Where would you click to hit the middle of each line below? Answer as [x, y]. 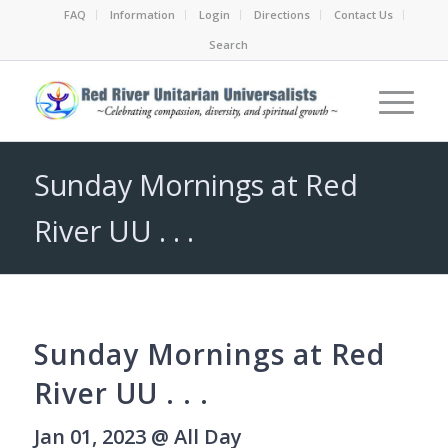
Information [142, 14]
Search [229, 44]
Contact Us [363, 14]
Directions [281, 14]
